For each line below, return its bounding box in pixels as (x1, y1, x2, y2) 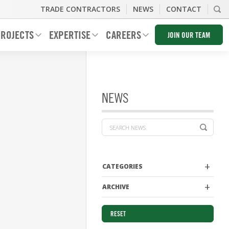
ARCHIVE (102, 182, 129, 191)
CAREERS (106, 31, 141, 41)
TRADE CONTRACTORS (40, 4, 120, 14)
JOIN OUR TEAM (168, 32, 210, 40)
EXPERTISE (49, 31, 90, 41)
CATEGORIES (102, 162, 143, 171)
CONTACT (166, 4, 201, 14)
